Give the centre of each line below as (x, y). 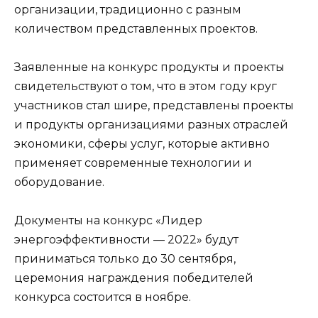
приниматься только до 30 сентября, (125, 258)
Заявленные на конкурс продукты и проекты (149, 67)
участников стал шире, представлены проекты (154, 105)
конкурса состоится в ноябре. (103, 297)
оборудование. (59, 182)
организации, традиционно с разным (128, 9)
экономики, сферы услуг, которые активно (142, 143)
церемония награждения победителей (134, 278)
